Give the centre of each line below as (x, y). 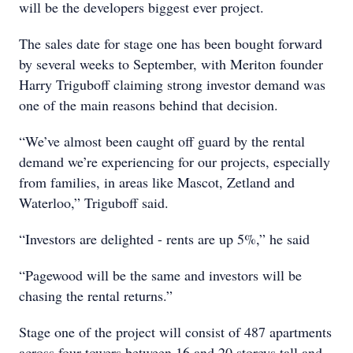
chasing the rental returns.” (96, 295)
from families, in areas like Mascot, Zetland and (157, 182)
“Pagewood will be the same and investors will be (160, 275)
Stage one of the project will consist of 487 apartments (175, 332)
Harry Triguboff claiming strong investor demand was (172, 84)
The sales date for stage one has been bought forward (171, 43)
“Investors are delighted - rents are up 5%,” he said (164, 239)
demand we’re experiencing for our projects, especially (175, 162)
